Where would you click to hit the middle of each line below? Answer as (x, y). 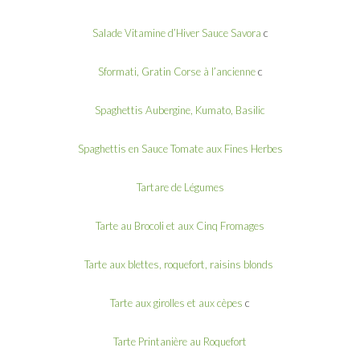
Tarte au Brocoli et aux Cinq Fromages (180, 225)
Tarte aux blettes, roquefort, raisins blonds (180, 264)
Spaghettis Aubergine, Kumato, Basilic (180, 110)
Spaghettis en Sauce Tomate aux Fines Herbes (180, 148)
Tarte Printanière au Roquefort (180, 341)
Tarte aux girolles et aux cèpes (176, 303)
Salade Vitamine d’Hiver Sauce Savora (176, 33)
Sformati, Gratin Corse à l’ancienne (176, 71)
